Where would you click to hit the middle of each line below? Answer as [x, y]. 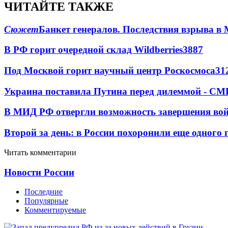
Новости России [39, 172]
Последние [44, 192]
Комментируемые [55, 210]
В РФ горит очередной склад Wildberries [93, 50]
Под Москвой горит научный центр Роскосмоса [110, 70]
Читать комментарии [40, 152]
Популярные [46, 201]
